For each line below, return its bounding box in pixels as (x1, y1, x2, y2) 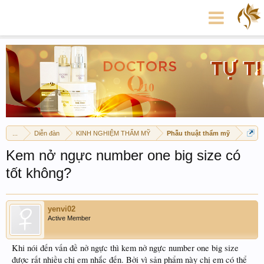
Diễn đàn (34, 130, 60, 137)
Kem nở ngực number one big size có (6, 147, 240, 163)
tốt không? (6, 165, 71, 181)
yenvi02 (48, 204, 75, 213)
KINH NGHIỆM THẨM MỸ (76, 130, 150, 137)
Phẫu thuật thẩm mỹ (167, 130, 230, 137)
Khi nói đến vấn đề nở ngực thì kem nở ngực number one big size (12, 242, 239, 253)
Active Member (48, 214, 91, 222)
